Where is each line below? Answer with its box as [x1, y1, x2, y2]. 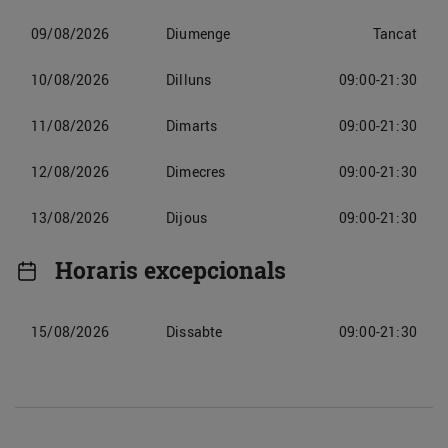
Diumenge [166, 24, 231, 43]
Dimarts [166, 116, 218, 135]
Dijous [166, 208, 208, 227]
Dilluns [166, 70, 212, 89]
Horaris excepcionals [55, 255, 286, 286]
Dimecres [166, 162, 226, 181]
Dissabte [166, 322, 223, 341]
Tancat [372, 24, 417, 43]
